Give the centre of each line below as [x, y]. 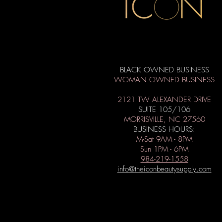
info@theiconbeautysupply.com [164, 169]
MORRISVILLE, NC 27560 [164, 119]
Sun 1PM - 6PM [164, 149]
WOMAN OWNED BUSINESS [164, 80]
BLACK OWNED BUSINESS [164, 70]
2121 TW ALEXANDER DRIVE [164, 100]
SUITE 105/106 [164, 110]
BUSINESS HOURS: [164, 129]
